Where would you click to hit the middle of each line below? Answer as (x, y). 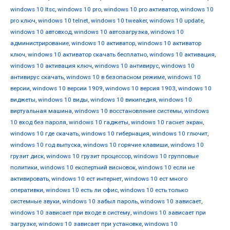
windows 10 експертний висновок (88, 168)
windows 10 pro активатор (141, 9)
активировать (30, 179)
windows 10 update (176, 21)
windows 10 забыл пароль (100, 202)
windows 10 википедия (123, 100)
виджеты (23, 100)
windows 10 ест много (156, 179)
